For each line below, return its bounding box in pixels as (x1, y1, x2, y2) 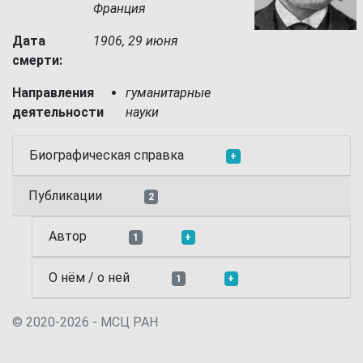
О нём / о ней (49, 270, 133, 285)
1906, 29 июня (92, 33, 178, 49)
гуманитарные (125, 85, 211, 100)
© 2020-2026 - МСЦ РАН (12, 314, 158, 330)
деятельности (12, 105, 104, 120)
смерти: (12, 53, 62, 68)
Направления (12, 85, 94, 100)
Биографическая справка (29, 147, 187, 163)
